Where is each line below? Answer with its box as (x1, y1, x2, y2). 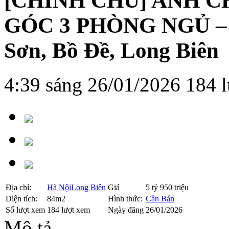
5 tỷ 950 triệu (146, 183, 189, 192)
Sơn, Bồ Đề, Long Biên (4, 38, 219, 63)
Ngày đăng (108, 205, 144, 215)
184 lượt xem (47, 205, 90, 215)
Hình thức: (108, 194, 143, 203)
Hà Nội (47, 183, 71, 192)
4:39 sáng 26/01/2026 (4, 74, 180, 96)
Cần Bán (146, 194, 174, 203)
